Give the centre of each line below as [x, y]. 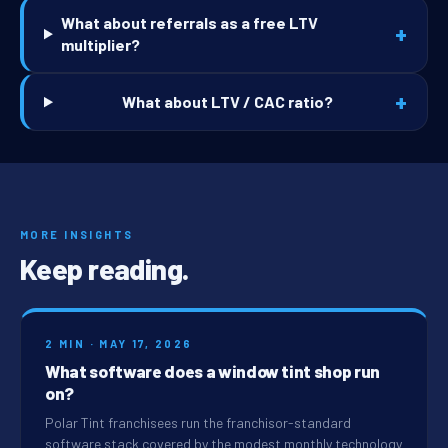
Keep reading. [104, 269]
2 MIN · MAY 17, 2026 [119, 344]
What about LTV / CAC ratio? [228, 102]
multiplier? [100, 45]
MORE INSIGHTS [77, 235]
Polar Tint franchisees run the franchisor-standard [198, 423]
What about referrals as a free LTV [189, 23]
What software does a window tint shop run [213, 371]
